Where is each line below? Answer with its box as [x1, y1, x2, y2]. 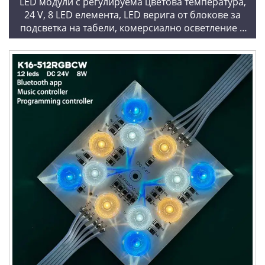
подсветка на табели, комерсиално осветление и [20, 21, 245, 35]
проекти [114, 34, 151, 48]
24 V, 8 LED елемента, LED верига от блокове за [24, 8, 241, 22]
